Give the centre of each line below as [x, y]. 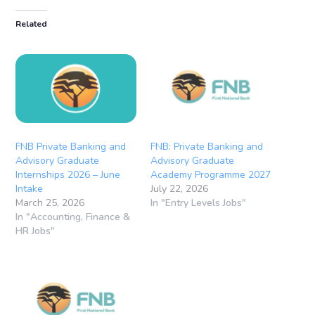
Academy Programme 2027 [211, 174]
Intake [30, 188]
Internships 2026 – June [68, 174]
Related [32, 24]
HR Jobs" [36, 231]
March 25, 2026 [50, 202]
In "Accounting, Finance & [73, 217]
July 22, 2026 [179, 188]
